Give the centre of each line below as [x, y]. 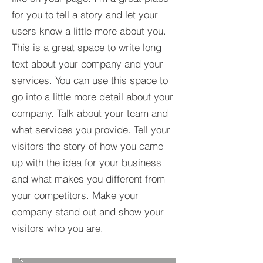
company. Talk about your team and [90, 113]
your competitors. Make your [75, 195]
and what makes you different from [88, 179]
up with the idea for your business [87, 162]
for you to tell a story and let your [85, 14]
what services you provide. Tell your [91, 129]
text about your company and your [87, 64]
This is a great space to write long [87, 47]
